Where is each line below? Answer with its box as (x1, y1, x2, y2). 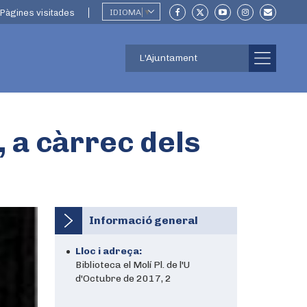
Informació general (88, 214, 198, 227)
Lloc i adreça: (75, 245, 142, 257)
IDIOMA (110, 8, 141, 17)
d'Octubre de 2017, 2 (75, 273, 171, 284)
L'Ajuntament (138, 52, 197, 64)
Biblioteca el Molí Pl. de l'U (75, 259, 190, 271)
